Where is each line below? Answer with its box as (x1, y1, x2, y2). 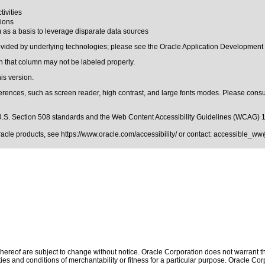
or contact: (177, 130, 214, 138)
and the (84, 113, 112, 121)
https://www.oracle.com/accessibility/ (61, 130, 177, 138)
